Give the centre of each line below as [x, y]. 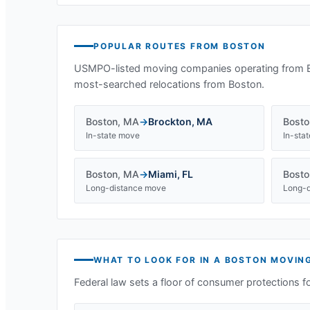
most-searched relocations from [151, 84]
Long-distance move [126, 188]
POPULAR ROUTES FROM [158, 46]
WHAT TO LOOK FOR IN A [159, 260]
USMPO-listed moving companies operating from [190, 69]
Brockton [170, 121]
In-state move [113, 135]
